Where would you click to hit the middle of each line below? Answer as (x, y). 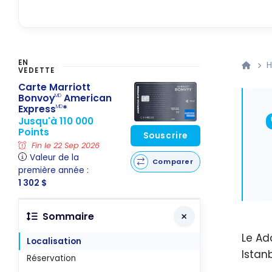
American (87, 98)
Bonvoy (36, 98)
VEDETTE (37, 71)
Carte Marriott (54, 87)
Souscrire (165, 136)
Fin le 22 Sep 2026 (65, 146)
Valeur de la (55, 158)
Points (34, 132)
